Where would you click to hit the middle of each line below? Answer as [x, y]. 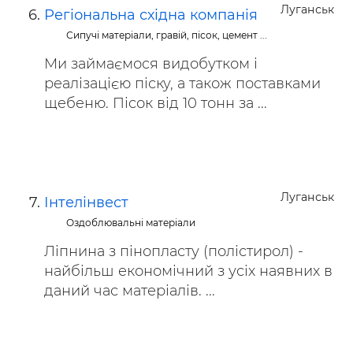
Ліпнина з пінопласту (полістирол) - [174, 251]
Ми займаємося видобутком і [151, 64]
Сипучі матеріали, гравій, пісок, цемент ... [167, 35]
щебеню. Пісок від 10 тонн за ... [156, 103]
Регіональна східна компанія [151, 15]
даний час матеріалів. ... [130, 291]
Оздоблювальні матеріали [131, 223]
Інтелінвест [86, 203]
